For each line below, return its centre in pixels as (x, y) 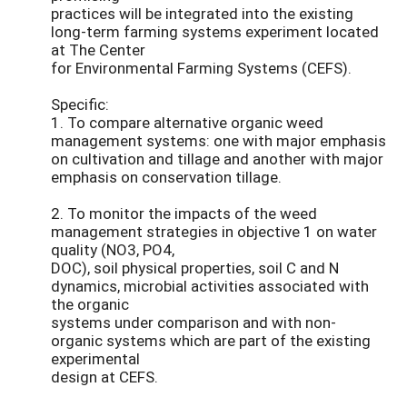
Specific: (80, 104)
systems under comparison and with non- (194, 323)
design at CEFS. (104, 377)
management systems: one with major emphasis (218, 141)
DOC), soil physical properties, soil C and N (195, 268)
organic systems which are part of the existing (211, 341)
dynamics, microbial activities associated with (210, 286)
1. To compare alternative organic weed (187, 123)
